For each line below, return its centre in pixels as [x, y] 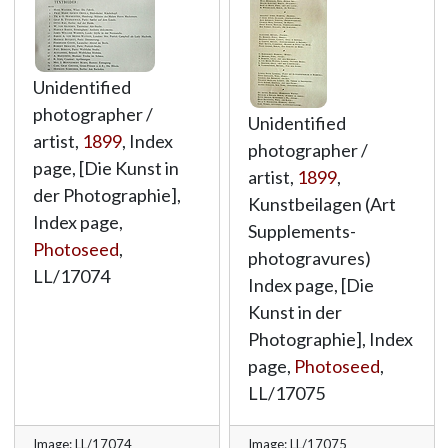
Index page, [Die [310, 285]
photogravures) [309, 258]
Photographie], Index [330, 339]
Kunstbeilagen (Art [321, 204]
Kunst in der [294, 312]
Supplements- [301, 231]
